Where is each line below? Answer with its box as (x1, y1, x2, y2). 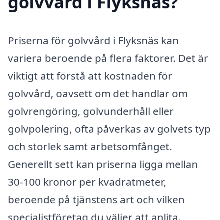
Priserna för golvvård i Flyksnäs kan (8, 33, 179, 48)
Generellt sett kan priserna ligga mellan (8, 157, 198, 171)
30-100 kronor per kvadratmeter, (8, 175, 166, 189)
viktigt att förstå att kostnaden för (8, 69, 172, 83)
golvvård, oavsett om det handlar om (8, 86, 188, 101)
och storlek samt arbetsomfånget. (8, 139, 172, 154)
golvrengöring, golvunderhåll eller (8, 104, 174, 118)
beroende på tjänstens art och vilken (8, 192, 185, 207)
